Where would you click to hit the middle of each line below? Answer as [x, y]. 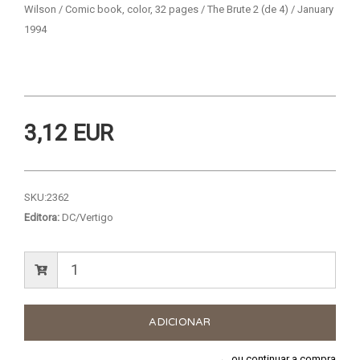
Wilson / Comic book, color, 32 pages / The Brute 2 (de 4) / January [179, 9]
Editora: [42, 217]
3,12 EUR [69, 133]
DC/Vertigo [86, 217]
